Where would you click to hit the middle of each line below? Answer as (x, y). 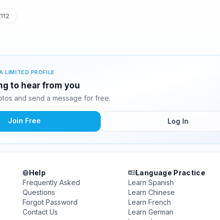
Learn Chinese (151, 192)
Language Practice (171, 173)
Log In (178, 121)
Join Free (24, 121)
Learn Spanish (151, 182)
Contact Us (41, 212)
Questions (39, 192)
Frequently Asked (52, 182)
